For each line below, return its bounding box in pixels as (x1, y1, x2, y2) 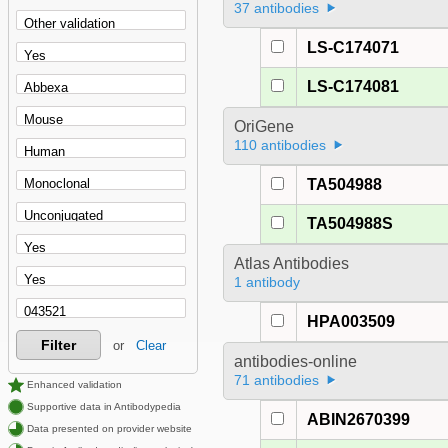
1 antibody (233, 274, 300, 291)
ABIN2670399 (307, 411, 411, 429)
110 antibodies (233, 137, 326, 154)
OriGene (233, 118, 294, 136)
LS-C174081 (307, 78, 400, 96)
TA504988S (307, 215, 394, 233)
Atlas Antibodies (233, 255, 349, 273)
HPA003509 (307, 313, 396, 331)
